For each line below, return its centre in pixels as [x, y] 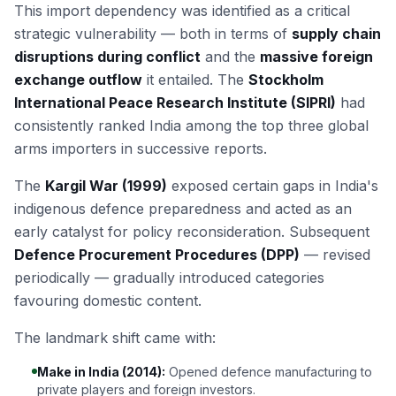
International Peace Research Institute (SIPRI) [175, 103]
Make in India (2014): [101, 372]
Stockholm [286, 80]
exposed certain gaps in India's [273, 186]
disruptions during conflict [107, 57]
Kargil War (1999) [106, 186]
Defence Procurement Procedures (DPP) [157, 255]
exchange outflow [78, 80]
